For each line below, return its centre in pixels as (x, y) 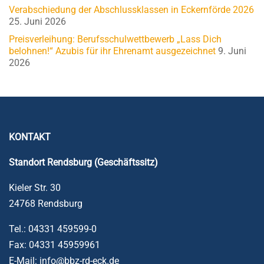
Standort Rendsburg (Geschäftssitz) (83, 162)
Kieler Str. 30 (35, 187)
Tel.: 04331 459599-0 (53, 229)
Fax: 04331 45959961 (55, 245)
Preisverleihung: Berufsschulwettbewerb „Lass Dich (115, 39)
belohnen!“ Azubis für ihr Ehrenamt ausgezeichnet (112, 51)
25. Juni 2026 (37, 22)
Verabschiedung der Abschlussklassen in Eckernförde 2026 (131, 10)
